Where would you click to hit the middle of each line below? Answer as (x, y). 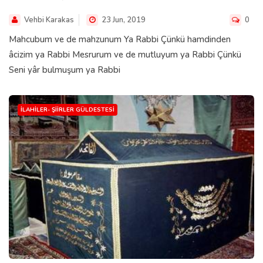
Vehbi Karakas (49, 20)
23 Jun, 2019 (123, 20)
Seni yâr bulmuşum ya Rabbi (65, 70)
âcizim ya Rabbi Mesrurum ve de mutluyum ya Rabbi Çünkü (125, 55)
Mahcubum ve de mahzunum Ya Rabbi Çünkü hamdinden (120, 40)
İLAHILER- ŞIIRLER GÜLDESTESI (68, 110)
